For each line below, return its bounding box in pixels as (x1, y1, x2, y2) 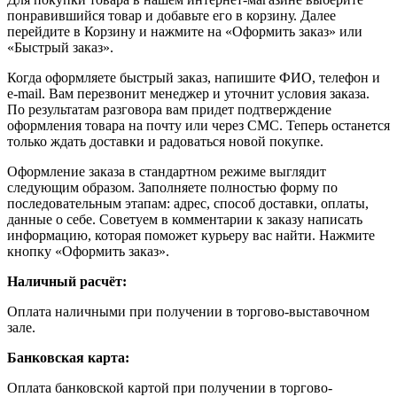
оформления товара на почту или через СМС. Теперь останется (7, 117, 390, 133)
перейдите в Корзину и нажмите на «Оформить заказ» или (7, 23, 362, 39)
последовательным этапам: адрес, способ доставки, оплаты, (7, 195, 369, 211)
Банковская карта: (7, 349, 129, 365)
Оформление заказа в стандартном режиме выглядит (7, 163, 326, 179)
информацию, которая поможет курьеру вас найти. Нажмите (7, 227, 375, 243)
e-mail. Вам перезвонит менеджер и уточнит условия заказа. (7, 85, 370, 101)
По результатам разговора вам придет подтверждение (7, 101, 331, 117)
